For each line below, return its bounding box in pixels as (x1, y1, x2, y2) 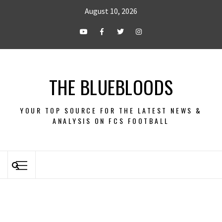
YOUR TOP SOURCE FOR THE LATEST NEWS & (20, 105, 202, 115)
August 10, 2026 (85, 6, 137, 16)
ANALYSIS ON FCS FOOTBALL (53, 115, 169, 126)
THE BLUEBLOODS (49, 73, 173, 101)
